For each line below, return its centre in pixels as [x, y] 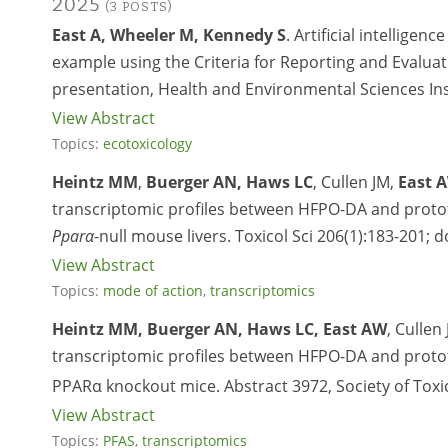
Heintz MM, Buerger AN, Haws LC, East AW [219, 328]
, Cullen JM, [355, 181]
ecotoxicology [147, 143]
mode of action [153, 290]
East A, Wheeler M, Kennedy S [169, 34]
